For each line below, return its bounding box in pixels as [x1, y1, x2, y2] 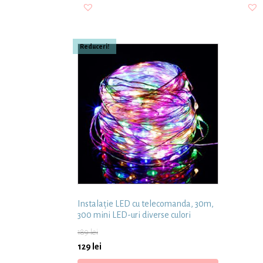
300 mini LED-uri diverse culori [77, 210, 191, 220]
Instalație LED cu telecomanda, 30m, [77, 198, 214, 208]
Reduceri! [80, 42, 109, 50]
